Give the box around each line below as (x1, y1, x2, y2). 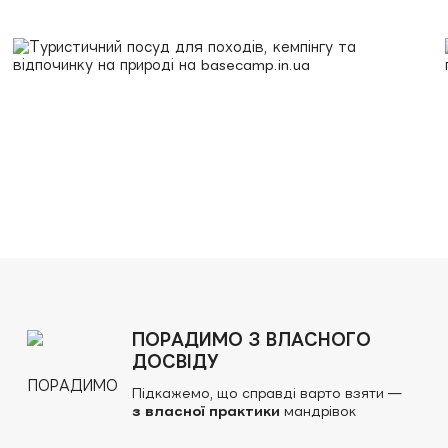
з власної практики (131, 404, 280, 419)
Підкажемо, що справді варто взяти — (131, 386, 402, 401)
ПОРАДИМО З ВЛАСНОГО (131, 330, 371, 349)
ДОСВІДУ (131, 352, 219, 371)
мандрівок (279, 404, 356, 419)
